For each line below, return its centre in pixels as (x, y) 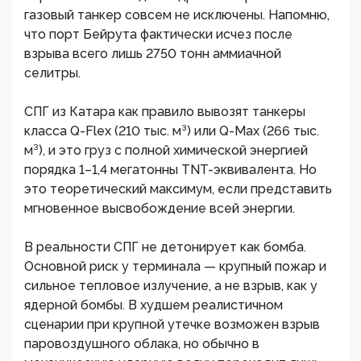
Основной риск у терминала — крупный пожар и (175, 266)
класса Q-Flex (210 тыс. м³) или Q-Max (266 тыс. (172, 131)
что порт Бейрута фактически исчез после (158, 34)
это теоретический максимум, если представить (178, 189)
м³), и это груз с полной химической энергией (166, 150)
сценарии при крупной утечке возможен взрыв (172, 324)
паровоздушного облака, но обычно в (142, 344)
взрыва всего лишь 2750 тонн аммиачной (153, 54)
